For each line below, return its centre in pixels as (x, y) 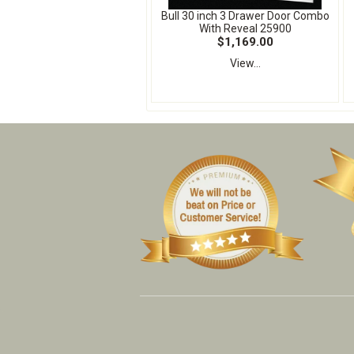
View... (245, 64)
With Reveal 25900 (245, 29)
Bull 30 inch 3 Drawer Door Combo (245, 16)
